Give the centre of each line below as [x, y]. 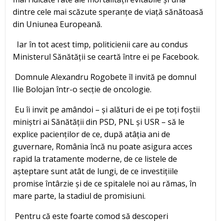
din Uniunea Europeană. [57, 24]
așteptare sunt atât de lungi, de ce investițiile [95, 171]
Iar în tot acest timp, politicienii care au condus [100, 45]
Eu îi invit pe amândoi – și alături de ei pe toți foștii [106, 110]
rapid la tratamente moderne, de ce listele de [95, 159]
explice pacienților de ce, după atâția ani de [92, 134]
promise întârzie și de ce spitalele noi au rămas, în [105, 184]
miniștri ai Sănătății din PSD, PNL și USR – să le [99, 122]
